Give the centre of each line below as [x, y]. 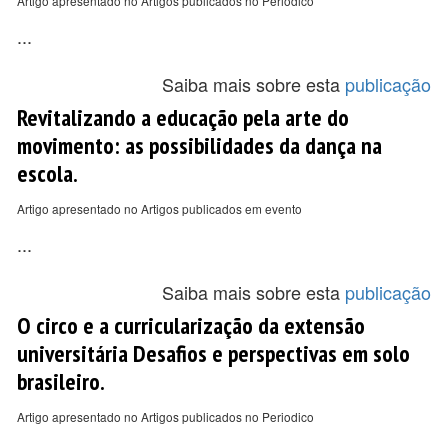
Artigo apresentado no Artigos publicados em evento [159, 208]
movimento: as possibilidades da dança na [199, 145]
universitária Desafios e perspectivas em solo [213, 353]
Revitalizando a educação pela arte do [183, 117]
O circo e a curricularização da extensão [191, 325]
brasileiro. [61, 381]
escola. [47, 173]
